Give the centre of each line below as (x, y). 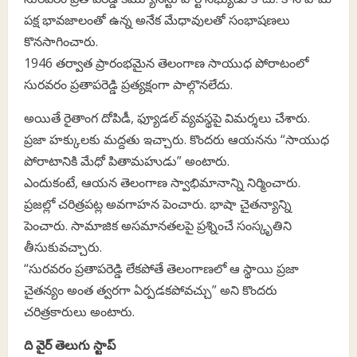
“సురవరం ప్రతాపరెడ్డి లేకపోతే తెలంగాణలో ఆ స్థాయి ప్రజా (161, 268)
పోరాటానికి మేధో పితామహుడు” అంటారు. (127, 161)
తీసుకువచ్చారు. (63, 247)
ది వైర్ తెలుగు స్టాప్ (70, 345)
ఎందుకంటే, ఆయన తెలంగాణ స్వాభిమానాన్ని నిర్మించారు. (162, 182)
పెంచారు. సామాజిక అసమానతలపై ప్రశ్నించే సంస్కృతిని (158, 225)
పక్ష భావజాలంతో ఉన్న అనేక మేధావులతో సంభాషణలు (157, 20)
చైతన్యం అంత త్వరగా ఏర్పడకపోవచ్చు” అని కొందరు (151, 290)
